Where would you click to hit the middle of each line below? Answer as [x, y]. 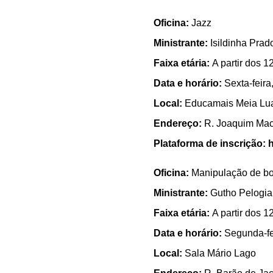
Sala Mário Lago [220, 253]
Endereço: [179, 124]
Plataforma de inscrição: [210, 144]
